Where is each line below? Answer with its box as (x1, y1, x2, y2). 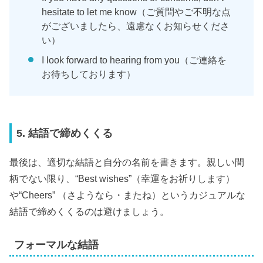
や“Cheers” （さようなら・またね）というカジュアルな (9, 190, 246, 201)
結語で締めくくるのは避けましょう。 (9, 206, 170, 217)
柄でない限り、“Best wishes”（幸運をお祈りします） (9, 173, 235, 184)
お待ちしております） (42, 69, 136, 80)
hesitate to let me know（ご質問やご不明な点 (42, 6, 231, 18)
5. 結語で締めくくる (16, 127, 113, 140)
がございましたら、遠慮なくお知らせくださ (42, 21, 230, 32)
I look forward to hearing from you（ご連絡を (42, 55, 227, 66)
